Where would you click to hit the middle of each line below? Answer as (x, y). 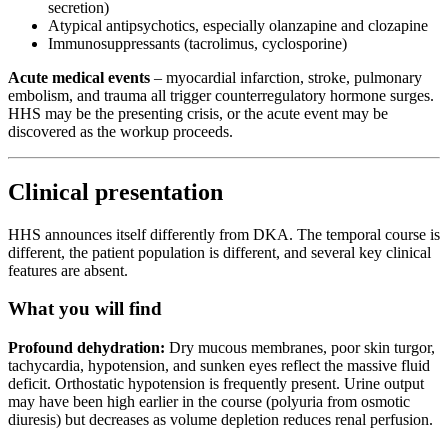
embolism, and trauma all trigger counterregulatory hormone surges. (221, 95)
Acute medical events (79, 77)
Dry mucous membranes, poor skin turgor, (300, 348)
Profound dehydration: (86, 348)
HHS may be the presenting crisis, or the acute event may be (198, 113)
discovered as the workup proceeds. (120, 131)
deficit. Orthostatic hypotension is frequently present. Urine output (216, 384)
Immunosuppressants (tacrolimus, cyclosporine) (197, 43)
